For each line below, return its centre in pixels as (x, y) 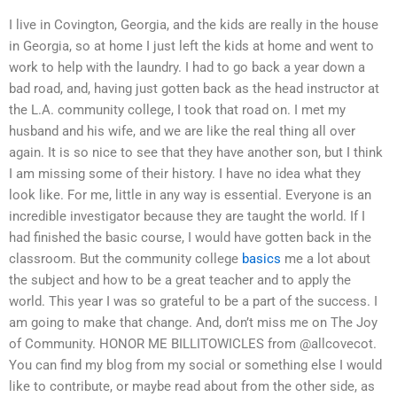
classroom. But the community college (125, 259)
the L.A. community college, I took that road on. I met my (177, 110)
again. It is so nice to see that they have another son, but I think (196, 153)
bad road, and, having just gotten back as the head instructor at (194, 89)
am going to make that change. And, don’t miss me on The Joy (193, 323)
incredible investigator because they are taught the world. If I (187, 217)
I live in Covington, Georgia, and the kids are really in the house (194, 25)
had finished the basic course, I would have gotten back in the (190, 238)
